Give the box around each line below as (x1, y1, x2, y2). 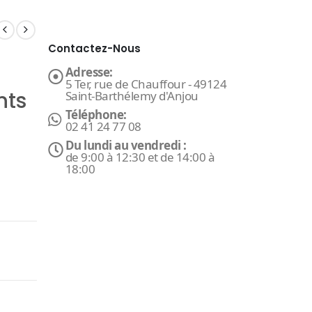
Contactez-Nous (48, 41, 141, 56)
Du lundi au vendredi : (65, 137, 187, 153)
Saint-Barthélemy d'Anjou (65, 88, 198, 104)
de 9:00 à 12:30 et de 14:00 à (65, 149, 215, 165)
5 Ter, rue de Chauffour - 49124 (65, 76, 227, 92)
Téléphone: (65, 107, 127, 123)
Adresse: (65, 64, 113, 80)
